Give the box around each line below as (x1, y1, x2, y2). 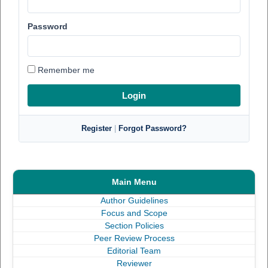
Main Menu (111, 177, 157, 187)
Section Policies (104, 221, 164, 230)
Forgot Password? (118, 124, 187, 133)
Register (81, 124, 114, 133)
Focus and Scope (100, 208, 167, 218)
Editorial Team (107, 246, 161, 255)
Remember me (35, 65, 95, 75)
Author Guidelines (100, 196, 168, 205)
